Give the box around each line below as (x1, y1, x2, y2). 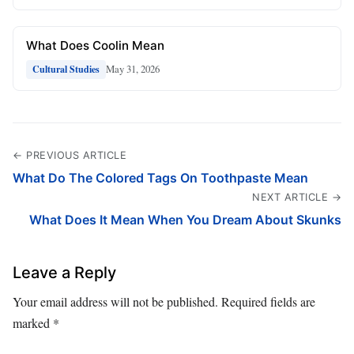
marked (13, 314, 53, 331)
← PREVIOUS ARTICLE (13, 149, 126, 161)
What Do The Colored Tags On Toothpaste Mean (13, 169, 308, 186)
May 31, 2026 (106, 62, 160, 77)
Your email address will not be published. (13, 292, 218, 310)
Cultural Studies (32, 62, 100, 76)
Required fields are (221, 292, 315, 310)
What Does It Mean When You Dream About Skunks (29, 211, 341, 228)
